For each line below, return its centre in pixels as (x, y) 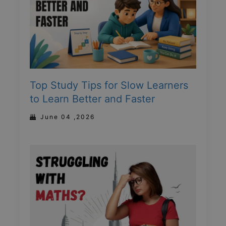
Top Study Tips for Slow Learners (109, 86)
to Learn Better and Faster (92, 99)
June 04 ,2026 (68, 117)
